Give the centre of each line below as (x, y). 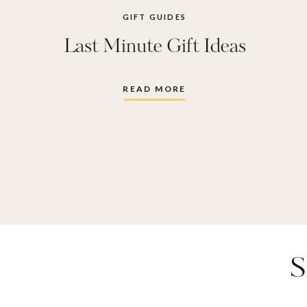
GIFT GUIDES (155, 17)
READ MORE (155, 89)
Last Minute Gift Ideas (155, 47)
